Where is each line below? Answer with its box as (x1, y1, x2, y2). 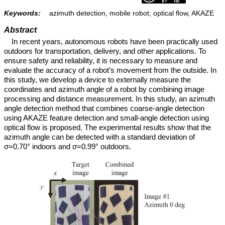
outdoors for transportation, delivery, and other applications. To (4, 46, 206, 55)
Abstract (4, 25, 37, 34)
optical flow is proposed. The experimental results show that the (4, 123, 211, 132)
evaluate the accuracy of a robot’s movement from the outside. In (4, 65, 216, 74)
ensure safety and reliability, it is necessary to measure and (4, 56, 197, 65)
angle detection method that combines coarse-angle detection (4, 103, 204, 113)
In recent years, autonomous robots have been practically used (12, 37, 218, 46)
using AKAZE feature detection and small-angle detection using (4, 113, 209, 122)
